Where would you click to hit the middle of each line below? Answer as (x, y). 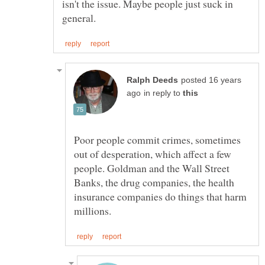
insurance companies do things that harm (160, 196)
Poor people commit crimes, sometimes (157, 139)
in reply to (163, 93)
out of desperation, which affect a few (153, 153)
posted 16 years (211, 80)
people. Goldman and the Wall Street (152, 168)
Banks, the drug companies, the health (154, 182)
